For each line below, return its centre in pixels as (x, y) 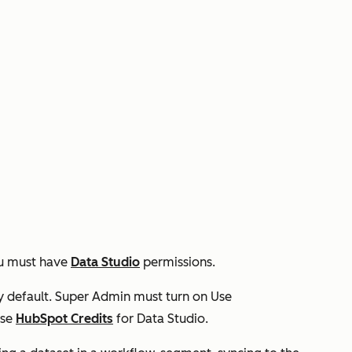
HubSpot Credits (64, 319)
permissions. (178, 262)
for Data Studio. (161, 319)
